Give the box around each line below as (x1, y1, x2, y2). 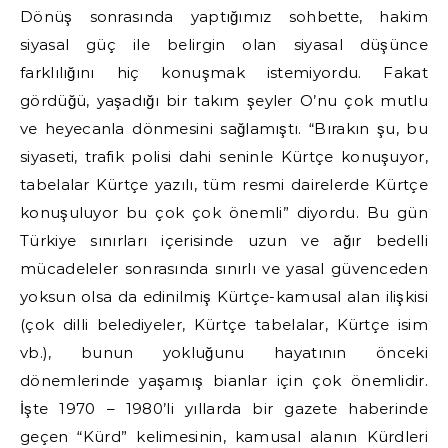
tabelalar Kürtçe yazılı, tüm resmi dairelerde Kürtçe (20, 175, 428, 194)
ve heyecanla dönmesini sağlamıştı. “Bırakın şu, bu (20, 119, 428, 138)
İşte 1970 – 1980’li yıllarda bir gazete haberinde (20, 399, 428, 418)
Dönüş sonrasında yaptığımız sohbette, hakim (20, 7, 428, 26)
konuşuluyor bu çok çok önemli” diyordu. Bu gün (20, 203, 428, 222)
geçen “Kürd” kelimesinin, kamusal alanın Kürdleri (20, 427, 428, 446)
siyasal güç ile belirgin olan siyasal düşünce (20, 35, 428, 54)
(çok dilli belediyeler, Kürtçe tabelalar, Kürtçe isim (20, 315, 428, 334)
